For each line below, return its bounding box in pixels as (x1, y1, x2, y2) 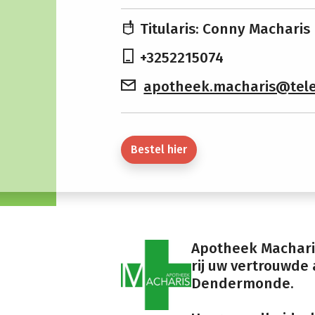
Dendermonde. (191, 275, 294, 293)
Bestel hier (131, 143, 187, 157)
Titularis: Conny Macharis (140, 20, 311, 39)
